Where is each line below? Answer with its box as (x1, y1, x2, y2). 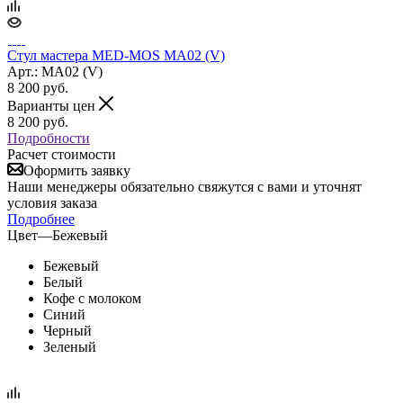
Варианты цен (7, 97, 99, 113)
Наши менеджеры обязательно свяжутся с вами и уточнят (7, 178, 362, 194)
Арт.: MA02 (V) (7, 63, 103, 79)
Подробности (7, 130, 90, 146)
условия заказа (7, 194, 97, 210)
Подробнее (7, 210, 75, 227)
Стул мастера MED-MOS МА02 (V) (7, 47, 225, 63)
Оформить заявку (23, 162, 130, 178)
